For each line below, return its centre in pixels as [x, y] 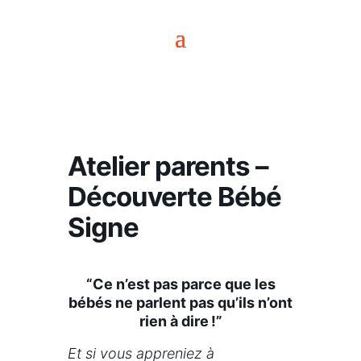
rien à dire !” [180, 321]
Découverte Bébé [174, 197]
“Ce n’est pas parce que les [180, 284]
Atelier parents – [168, 166]
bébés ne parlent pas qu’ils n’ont [180, 303]
